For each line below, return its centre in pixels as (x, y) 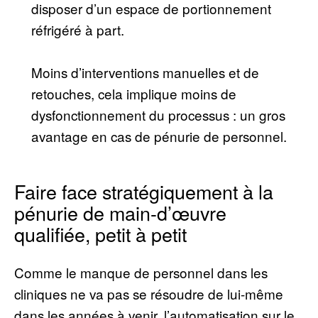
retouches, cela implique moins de (134, 93)
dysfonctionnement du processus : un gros (158, 114)
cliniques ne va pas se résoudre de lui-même (149, 293)
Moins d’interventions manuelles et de (145, 72)
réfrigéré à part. (78, 29)
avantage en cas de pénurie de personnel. (159, 136)
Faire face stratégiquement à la (144, 191)
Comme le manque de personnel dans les (141, 272)
